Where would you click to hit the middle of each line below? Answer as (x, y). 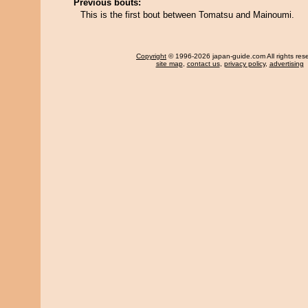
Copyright (151, 56)
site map (169, 64)
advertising (286, 64)
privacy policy (244, 64)
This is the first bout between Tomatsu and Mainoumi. (187, 15)
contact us (203, 64)
